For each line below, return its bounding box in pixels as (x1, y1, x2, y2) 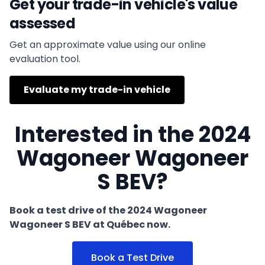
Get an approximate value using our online (9, 37, 206, 51)
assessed (9, 13, 76, 33)
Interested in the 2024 (14, 119, 251, 150)
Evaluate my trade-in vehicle (24, 82, 170, 96)
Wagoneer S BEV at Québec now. (9, 217, 170, 231)
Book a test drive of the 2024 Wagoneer (9, 203, 207, 217)
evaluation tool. (9, 51, 80, 66)
